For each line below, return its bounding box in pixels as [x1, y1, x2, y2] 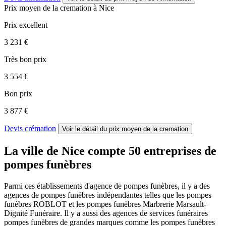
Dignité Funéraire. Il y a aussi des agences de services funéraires [4, 208, 208, 217]
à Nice [93, 4, 114, 13]
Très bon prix [4, 55, 46, 64]
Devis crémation [4, 124, 56, 133]
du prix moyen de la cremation [100, 125, 188, 133]
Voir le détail [62, 125, 100, 133]
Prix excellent [4, 21, 47, 30]
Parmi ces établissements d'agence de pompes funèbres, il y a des [4, 181, 210, 190]
